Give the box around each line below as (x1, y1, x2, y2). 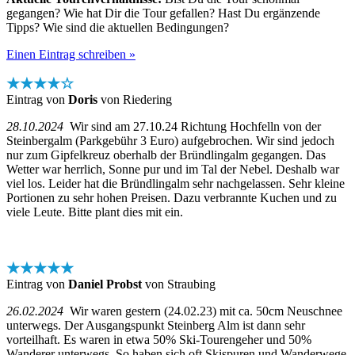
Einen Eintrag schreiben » (6, 47, 136, 61)
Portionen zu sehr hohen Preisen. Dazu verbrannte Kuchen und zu (6, 190, 337, 204)
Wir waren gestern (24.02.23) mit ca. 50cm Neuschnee (63, 303, 342, 318)
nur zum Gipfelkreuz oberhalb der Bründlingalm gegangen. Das (6, 147, 326, 162)
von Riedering (97, 92, 172, 106)
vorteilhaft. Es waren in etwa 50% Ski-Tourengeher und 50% (6, 332, 311, 346)
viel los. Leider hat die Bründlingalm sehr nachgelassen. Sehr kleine (6, 176, 345, 190)
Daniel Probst (68, 277, 142, 291)
